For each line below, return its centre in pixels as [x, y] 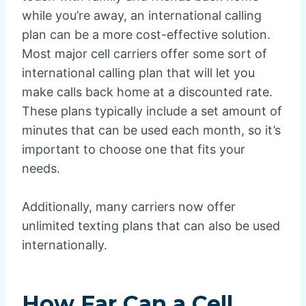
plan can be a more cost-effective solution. [146, 34]
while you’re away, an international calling [142, 15]
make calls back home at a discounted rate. [147, 92]
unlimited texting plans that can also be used [151, 225]
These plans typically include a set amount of [152, 111]
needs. [41, 168]
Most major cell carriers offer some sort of [144, 53]
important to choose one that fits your [134, 149]
